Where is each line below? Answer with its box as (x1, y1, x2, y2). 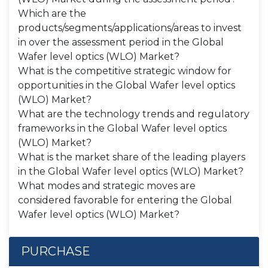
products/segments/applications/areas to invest (18, 22, 242, 33)
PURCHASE (21, 244, 90, 258)
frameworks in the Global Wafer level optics (18, 123, 227, 134)
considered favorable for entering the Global (18, 194, 232, 206)
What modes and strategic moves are (18, 180, 196, 191)
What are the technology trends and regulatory (18, 108, 249, 120)
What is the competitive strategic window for (18, 65, 232, 77)
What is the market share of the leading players (18, 151, 245, 163)
